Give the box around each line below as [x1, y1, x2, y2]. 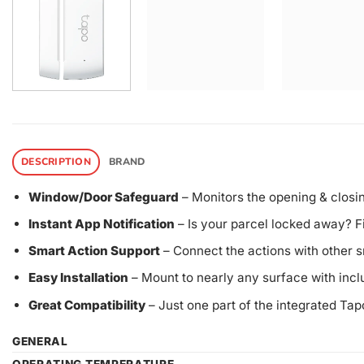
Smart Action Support [28, 243, 160, 259]
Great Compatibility [28, 297, 145, 313]
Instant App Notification [28, 216, 175, 232]
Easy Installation [28, 270, 128, 286]
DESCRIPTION [21, 154, 91, 168]
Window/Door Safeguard [28, 189, 179, 206]
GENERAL [12, 335, 68, 349]
